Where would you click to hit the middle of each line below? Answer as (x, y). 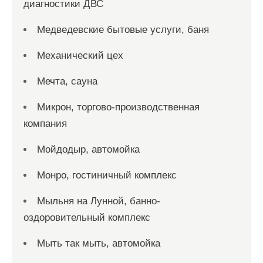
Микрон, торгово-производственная (118, 107)
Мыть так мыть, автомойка (99, 243)
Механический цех (80, 55)
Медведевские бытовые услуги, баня (123, 30)
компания (45, 124)
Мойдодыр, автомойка (88, 149)
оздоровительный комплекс (87, 218)
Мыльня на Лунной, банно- (99, 201)
